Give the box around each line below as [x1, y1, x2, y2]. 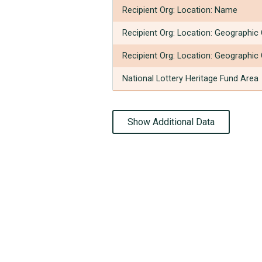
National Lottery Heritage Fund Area [122, 73, 258, 84]
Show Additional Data [127, 116, 215, 127]
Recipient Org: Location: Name [122, 5, 237, 15]
